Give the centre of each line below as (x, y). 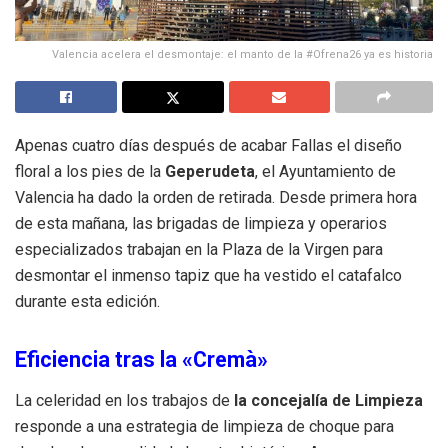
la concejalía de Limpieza (328, 400)
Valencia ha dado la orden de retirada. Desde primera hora (216, 197)
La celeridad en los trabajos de (124, 400)
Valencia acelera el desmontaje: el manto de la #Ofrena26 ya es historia (242, 54)
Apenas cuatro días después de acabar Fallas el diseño (208, 145)
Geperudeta (210, 171)
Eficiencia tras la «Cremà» (141, 360)
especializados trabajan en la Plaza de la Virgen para (199, 249)
